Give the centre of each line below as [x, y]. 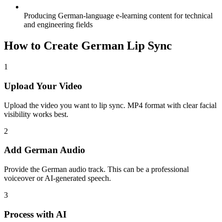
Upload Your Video [43, 86]
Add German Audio [45, 150]
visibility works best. [36, 114]
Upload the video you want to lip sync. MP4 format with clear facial [110, 105]
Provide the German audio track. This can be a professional [96, 169]
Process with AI [35, 214]
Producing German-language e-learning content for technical [118, 16]
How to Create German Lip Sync [88, 46]
